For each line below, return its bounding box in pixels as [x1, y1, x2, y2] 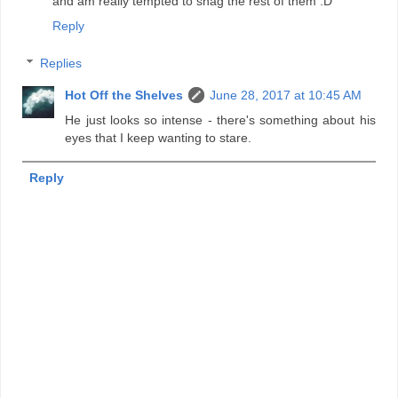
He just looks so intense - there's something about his [65, 112, 376, 127]
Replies [40, 55, 83, 70]
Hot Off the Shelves [65, 87, 184, 102]
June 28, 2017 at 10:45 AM [210, 87, 362, 102]
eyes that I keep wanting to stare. [65, 130, 252, 145]
